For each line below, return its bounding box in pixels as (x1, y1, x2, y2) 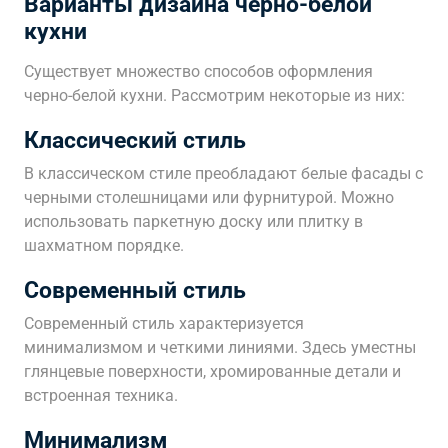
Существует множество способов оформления (24, 62, 373, 81)
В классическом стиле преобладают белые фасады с (24, 164, 423, 183)
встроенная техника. (24, 386, 178, 405)
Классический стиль (24, 126, 246, 154)
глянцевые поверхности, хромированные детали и (24, 362, 401, 381)
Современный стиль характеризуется (24, 314, 304, 333)
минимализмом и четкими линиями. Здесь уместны (24, 338, 416, 357)
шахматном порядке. (24, 236, 184, 255)
